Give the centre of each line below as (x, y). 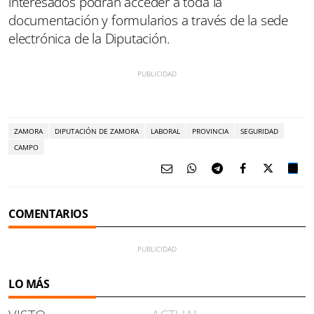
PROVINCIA (210, 131)
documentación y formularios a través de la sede (149, 20)
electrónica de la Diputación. (89, 38)
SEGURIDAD (259, 131)
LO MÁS (29, 284)
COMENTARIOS (48, 213)
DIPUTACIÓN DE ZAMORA (97, 131)
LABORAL (165, 131)
